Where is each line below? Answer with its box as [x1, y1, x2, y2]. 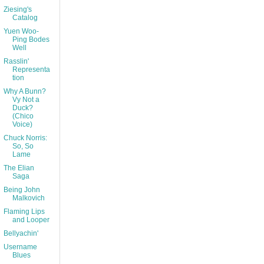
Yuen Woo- [3, 27, 39, 36]
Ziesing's [3, 5, 32, 14]
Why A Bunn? [3, 87, 46, 96]
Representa [12, 65, 50, 74]
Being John [3, 186, 40, 194]
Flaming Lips [3, 207, 45, 216]
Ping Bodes [12, 35, 49, 44]
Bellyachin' [3, 229, 38, 238]
